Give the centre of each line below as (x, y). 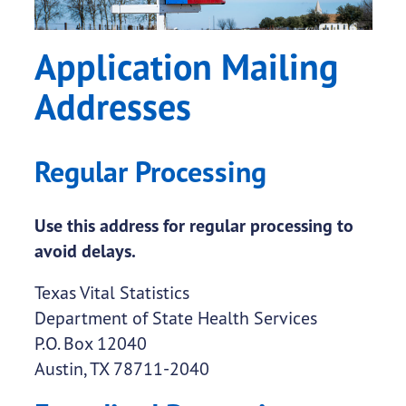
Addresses (112, 106)
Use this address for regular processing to (193, 226)
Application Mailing (186, 67)
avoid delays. (85, 251)
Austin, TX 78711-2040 (121, 369)
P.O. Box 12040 (90, 343)
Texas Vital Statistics (111, 293)
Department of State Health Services (175, 318)
